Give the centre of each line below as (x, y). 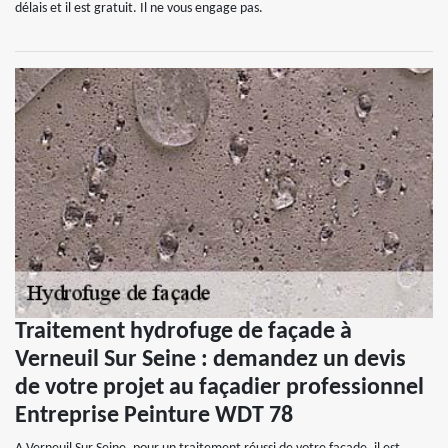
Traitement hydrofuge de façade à (183, 332)
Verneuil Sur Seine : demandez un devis (210, 360)
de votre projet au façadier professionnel (219, 388)
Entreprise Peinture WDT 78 (154, 416)
